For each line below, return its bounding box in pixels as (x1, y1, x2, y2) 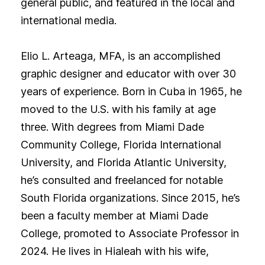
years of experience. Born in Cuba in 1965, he (20, 85, 242, 98)
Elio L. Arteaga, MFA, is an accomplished (20, 50, 221, 63)
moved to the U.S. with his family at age (20, 103, 216, 116)
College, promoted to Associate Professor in (20, 227, 239, 240)
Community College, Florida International (20, 138, 221, 151)
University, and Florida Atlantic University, (20, 156, 227, 169)
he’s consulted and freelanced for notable (20, 174, 223, 187)
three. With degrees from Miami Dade (20, 121, 204, 134)
